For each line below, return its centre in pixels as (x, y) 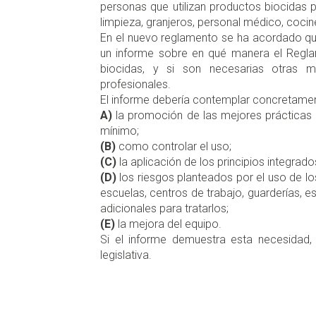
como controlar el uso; (174, 147)
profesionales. (135, 85)
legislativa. (126, 255)
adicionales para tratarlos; (164, 209)
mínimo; (120, 131)
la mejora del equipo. (168, 224)
